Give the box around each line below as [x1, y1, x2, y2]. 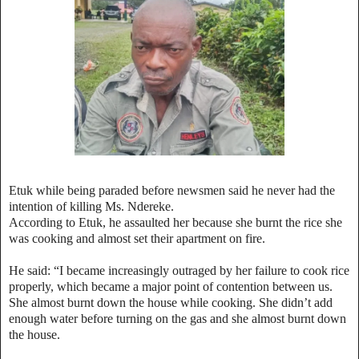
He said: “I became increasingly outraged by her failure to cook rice [9, 263, 349, 277]
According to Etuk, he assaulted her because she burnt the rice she [9, 215, 342, 229]
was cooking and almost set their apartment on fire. [9, 231, 265, 245]
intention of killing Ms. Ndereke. [9, 199, 174, 213]
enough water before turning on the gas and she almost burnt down [9, 311, 346, 325]
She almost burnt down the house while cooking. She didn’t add [9, 295, 333, 309]
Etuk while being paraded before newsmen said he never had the [9, 183, 335, 197]
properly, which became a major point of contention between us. [9, 279, 333, 293]
